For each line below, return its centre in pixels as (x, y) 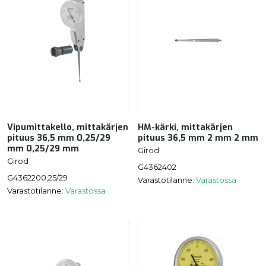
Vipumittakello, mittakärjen (68, 127)
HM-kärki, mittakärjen (185, 127)
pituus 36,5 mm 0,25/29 (59, 138)
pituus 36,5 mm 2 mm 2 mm (198, 138)
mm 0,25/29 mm (43, 148)
